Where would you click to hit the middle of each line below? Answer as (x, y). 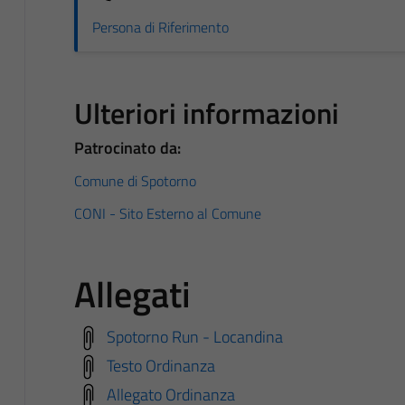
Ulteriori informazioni (206, 113)
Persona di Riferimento (160, 27)
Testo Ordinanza (160, 365)
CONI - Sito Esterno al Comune (167, 213)
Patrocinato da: (127, 147)
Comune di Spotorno (135, 180)
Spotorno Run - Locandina (194, 336)
